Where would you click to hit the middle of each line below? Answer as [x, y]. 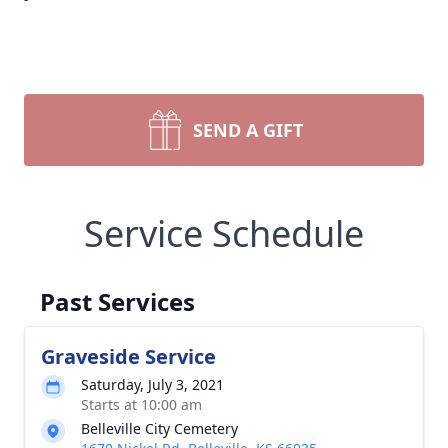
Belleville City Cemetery [159, 428]
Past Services [117, 301]
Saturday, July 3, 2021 [152, 384]
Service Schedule [224, 233]
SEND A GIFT [248, 130]
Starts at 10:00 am [141, 404]
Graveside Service [128, 356]
